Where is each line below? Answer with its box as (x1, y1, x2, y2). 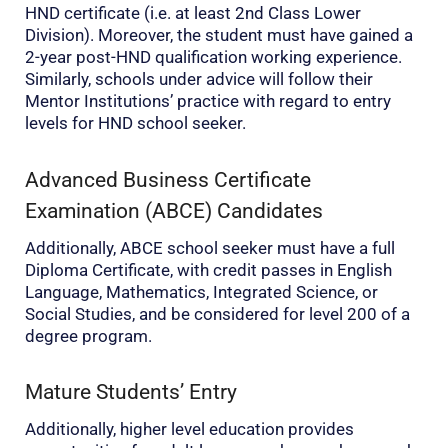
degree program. (25, 325, 152, 346)
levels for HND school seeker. (25, 113, 246, 134)
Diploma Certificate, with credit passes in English (25, 259, 392, 280)
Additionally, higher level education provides (25, 419, 354, 439)
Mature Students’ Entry (25, 379, 237, 405)
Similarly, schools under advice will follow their (25, 69, 373, 90)
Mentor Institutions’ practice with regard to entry (25, 91, 391, 112)
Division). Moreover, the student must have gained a (25, 25, 413, 46)
